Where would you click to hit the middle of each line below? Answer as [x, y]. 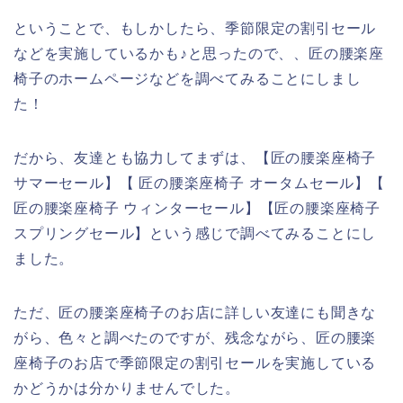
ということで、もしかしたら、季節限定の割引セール [195, 28]
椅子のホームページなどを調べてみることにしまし [188, 78]
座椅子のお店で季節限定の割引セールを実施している [195, 363]
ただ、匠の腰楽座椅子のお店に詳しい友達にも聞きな [195, 312]
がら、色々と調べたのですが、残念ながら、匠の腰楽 [195, 337]
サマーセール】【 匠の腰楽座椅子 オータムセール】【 [199, 183]
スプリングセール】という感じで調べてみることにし [195, 233]
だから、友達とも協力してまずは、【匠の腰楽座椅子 [195, 157]
